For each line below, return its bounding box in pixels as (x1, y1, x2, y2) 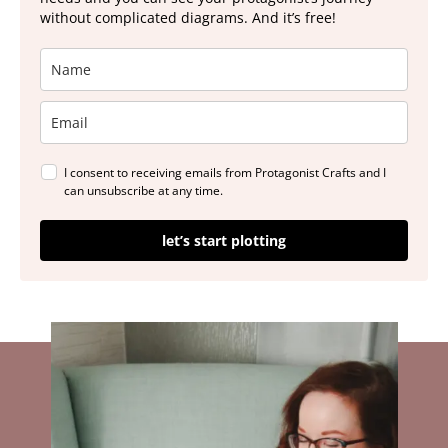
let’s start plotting (162, 231, 286, 250)
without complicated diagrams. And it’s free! (40, 8, 336, 27)
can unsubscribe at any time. (64, 182, 223, 199)
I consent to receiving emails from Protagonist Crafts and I (64, 164, 386, 181)
